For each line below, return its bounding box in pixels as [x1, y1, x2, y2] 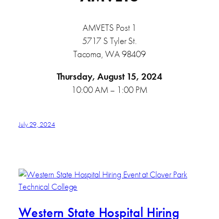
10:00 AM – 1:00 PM [71, 83, 148, 96]
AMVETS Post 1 [82, 21, 137, 34]
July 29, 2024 [19, 119, 55, 129]
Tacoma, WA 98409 [73, 47, 146, 60]
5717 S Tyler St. [82, 34, 137, 47]
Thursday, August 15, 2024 [56, 70, 163, 83]
